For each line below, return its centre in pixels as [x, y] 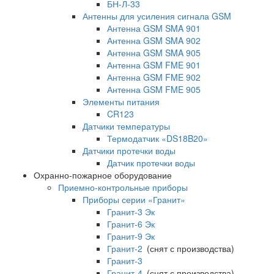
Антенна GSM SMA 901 [154, 28]
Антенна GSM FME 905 [154, 89]
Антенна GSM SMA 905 [154, 53]
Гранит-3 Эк [131, 212]
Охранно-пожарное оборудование [103, 175]
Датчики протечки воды [129, 150]
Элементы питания [121, 102]
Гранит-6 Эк [131, 224]
